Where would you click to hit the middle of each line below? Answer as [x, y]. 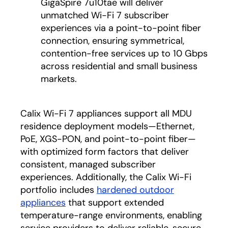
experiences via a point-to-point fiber [121, 28]
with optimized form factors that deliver [105, 152]
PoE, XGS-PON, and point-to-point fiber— [108, 139]
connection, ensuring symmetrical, [112, 41]
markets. [59, 79]
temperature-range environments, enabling [111, 215]
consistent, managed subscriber [88, 164]
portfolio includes [59, 190]
